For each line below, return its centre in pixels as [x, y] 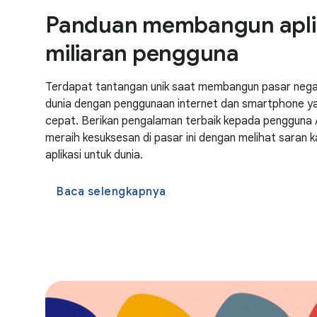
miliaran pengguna [142, 53]
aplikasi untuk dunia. [94, 155]
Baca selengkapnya [111, 191]
